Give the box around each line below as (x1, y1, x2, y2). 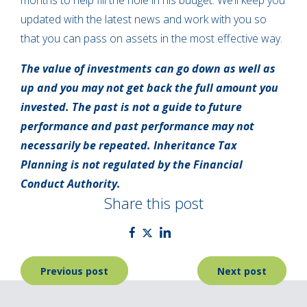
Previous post (40, 264, 108, 278)
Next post (217, 264, 267, 278)
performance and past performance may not (21, 119, 254, 134)
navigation (20, 281, 69, 297)
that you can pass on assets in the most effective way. (21, 31, 285, 47)
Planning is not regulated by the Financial (21, 157, 243, 173)
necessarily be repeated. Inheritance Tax (21, 138, 237, 153)
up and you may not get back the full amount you (21, 80, 278, 96)
